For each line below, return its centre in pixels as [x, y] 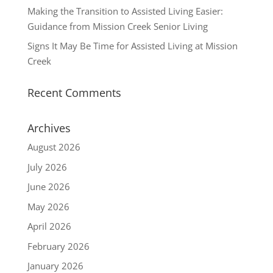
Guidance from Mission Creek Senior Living [117, 26]
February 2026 [58, 246]
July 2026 [47, 167]
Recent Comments [74, 93]
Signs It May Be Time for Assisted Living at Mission [132, 46]
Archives [49, 128]
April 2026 [49, 226]
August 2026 [54, 147]
